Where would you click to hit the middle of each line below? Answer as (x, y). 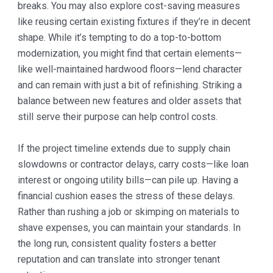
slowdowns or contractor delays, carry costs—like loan (133, 164)
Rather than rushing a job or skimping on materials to (128, 211)
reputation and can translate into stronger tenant (119, 259)
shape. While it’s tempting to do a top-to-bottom (119, 38)
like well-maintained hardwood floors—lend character (129, 69)
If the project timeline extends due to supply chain (124, 148)
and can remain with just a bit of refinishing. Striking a (129, 85)
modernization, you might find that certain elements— (129, 54)
